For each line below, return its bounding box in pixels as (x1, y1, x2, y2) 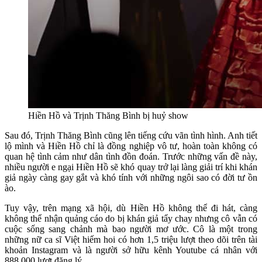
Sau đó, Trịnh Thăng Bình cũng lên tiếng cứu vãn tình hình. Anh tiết (5, 130, 257, 140)
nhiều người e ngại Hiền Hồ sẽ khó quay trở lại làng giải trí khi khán (5, 161, 257, 172)
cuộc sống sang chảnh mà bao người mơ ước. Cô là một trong (5, 223, 257, 234)
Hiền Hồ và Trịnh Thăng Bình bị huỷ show (28, 110, 188, 120)
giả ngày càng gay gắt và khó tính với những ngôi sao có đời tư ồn (5, 172, 257, 182)
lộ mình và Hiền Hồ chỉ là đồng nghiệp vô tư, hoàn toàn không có (5, 140, 257, 151)
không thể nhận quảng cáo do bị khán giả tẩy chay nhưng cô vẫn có (5, 213, 257, 223)
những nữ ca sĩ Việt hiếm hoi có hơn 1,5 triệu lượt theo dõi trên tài (5, 234, 257, 244)
